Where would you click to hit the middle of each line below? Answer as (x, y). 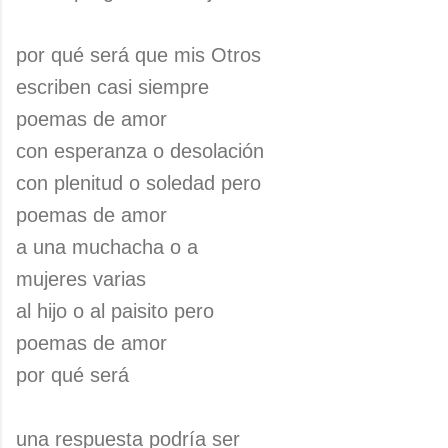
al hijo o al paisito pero (115, 311)
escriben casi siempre (112, 87)
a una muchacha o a (107, 247)
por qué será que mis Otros (138, 55)
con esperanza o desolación (140, 151)
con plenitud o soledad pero (138, 183)
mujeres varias (81, 279)
